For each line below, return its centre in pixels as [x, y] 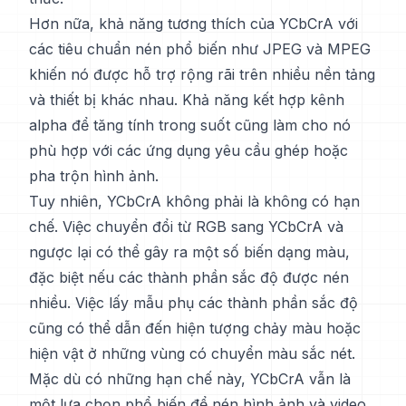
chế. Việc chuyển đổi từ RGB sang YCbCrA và [186, 227]
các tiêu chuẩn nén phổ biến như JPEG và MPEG [200, 49]
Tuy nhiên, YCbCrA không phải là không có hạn [194, 201]
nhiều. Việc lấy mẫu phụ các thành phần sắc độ [193, 303]
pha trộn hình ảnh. [94, 176]
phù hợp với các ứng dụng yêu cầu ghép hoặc [188, 150]
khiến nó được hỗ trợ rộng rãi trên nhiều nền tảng [202, 74]
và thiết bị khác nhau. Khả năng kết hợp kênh [187, 100]
